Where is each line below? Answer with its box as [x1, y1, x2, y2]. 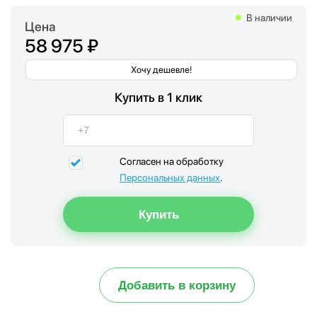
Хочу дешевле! [131, 64, 192, 75]
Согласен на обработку [119, 155, 224, 167]
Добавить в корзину [118, 278, 236, 292]
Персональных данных [120, 171, 221, 183]
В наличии [246, 11, 292, 23]
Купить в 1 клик [115, 89, 202, 105]
